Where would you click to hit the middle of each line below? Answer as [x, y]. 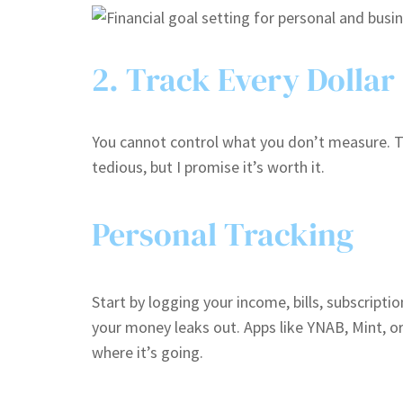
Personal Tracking [223, 234]
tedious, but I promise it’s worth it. [208, 166]
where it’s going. [148, 352]
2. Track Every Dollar [243, 79]
